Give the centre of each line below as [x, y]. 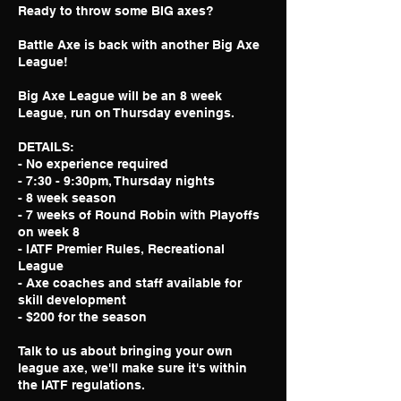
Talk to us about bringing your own [125, 351]
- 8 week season [67, 198]
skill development [72, 300]
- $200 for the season [82, 317]
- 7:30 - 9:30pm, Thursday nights [116, 181]
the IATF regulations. [81, 385]
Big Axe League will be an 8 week [120, 96]
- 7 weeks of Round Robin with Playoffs [139, 215]
